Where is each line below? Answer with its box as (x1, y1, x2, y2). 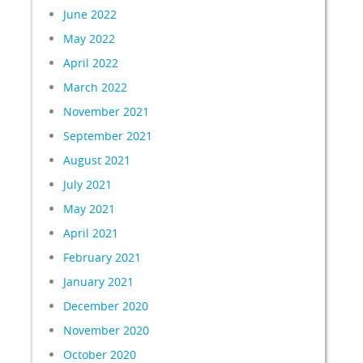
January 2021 (63, 274, 135, 289)
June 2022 (63, 6, 117, 22)
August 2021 (63, 152, 131, 168)
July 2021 (63, 177, 113, 192)
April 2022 (63, 55, 119, 70)
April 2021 (63, 225, 119, 241)
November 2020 (63, 322, 150, 338)
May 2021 (63, 201, 116, 216)
